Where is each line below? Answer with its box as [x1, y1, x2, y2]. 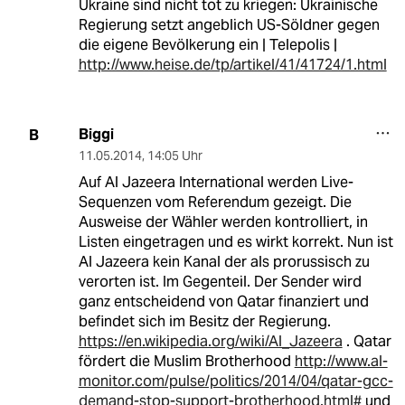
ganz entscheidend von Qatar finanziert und [78, 292, 369, 312]
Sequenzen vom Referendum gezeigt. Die [78, 193, 352, 212]
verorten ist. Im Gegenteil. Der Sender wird [78, 272, 362, 292]
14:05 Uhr [146, 147, 202, 165]
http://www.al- [294, 352, 388, 372]
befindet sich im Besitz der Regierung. [78, 312, 331, 332]
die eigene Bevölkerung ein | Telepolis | [78, 35, 337, 55]
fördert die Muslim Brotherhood [78, 352, 295, 372]
